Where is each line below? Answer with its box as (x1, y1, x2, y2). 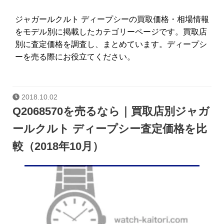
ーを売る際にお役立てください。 (15, 52, 135, 61)
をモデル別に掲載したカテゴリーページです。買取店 (15, 27, 207, 36)
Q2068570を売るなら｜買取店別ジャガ (12, 105, 209, 118)
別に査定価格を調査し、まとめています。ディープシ (15, 39, 207, 48)
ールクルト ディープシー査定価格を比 (12, 122, 207, 135)
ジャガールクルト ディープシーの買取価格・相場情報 (15, 14, 209, 23)
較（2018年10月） (12, 140, 103, 153)
